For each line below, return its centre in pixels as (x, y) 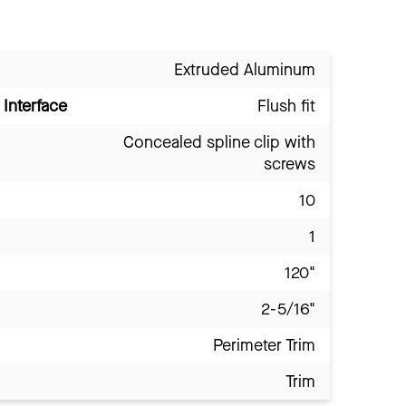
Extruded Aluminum (245, 70)
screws (290, 164)
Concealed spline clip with (219, 143)
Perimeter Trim (264, 346)
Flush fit (286, 106)
